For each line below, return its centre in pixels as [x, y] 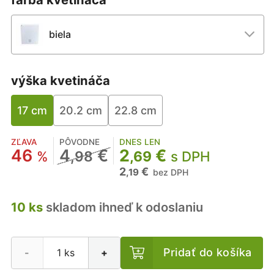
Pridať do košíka [208, 253]
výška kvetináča [60, 80]
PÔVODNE [79, 142]
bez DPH [170, 172]
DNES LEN [139, 142]
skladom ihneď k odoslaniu [123, 207]
